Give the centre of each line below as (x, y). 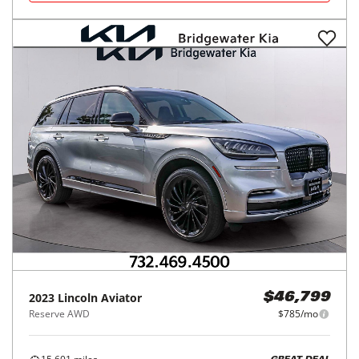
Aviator (121, 298)
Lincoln (78, 298)
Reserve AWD (59, 314)
